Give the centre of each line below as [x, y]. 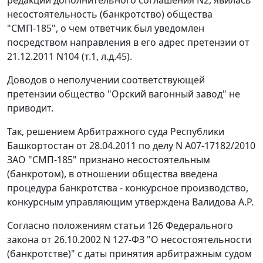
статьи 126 [139, 226]
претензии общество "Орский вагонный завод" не [124, 94]
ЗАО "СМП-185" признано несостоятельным [109, 160]
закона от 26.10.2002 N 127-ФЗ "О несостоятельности [129, 240]
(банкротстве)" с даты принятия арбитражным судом [129, 254]
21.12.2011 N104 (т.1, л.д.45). [70, 57]
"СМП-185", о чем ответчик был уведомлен [106, 28]
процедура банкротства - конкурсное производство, [128, 188]
